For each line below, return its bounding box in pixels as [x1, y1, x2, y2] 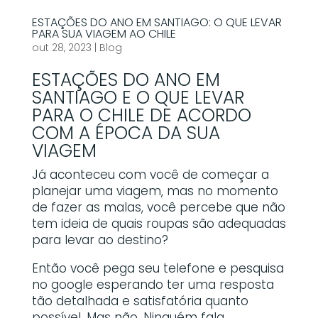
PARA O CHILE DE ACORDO [31, 103, 251, 128]
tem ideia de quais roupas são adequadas [31, 215, 286, 233]
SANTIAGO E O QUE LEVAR [31, 85, 244, 111]
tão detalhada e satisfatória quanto [31, 292, 248, 310]
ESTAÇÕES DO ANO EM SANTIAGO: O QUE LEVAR [31, 14, 282, 31]
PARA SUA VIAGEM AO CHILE [31, 26, 176, 43]
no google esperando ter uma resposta [31, 276, 274, 294]
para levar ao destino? [31, 231, 168, 249]
